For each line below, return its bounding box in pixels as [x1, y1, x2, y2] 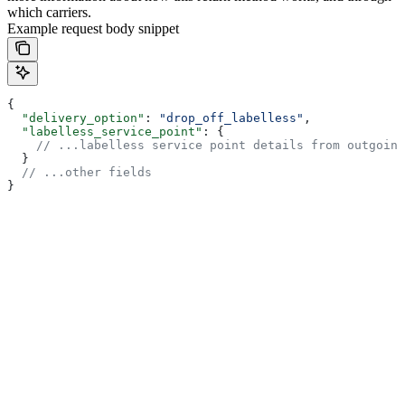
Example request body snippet [7, 20, 179, 36]
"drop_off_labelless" [159, 110, 304, 125]
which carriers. [7, 4, 91, 20]
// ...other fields [7, 165, 152, 179]
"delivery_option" [7, 110, 145, 125]
